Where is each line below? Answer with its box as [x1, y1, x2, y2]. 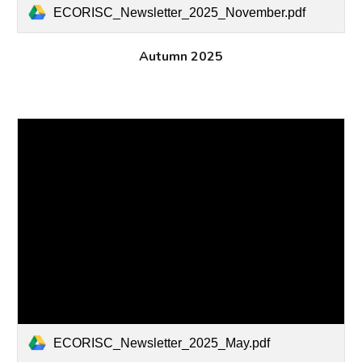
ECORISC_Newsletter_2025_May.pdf [53, 335, 271, 350]
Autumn [139, 47, 187, 65]
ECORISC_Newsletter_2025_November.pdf [53, 5, 306, 19]
